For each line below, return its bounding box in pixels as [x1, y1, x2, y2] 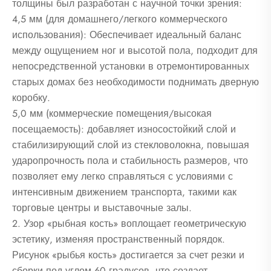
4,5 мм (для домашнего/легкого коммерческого [12, 11, 227, 26]
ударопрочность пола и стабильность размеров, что [12, 153, 248, 168]
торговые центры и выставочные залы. [12, 200, 192, 215]
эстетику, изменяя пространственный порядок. [12, 232, 225, 246]
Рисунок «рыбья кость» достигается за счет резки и [12, 247, 244, 262]
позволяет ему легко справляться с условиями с [12, 169, 233, 183]
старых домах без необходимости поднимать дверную [12, 74, 259, 89]
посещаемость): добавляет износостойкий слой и [12, 122, 236, 136]
